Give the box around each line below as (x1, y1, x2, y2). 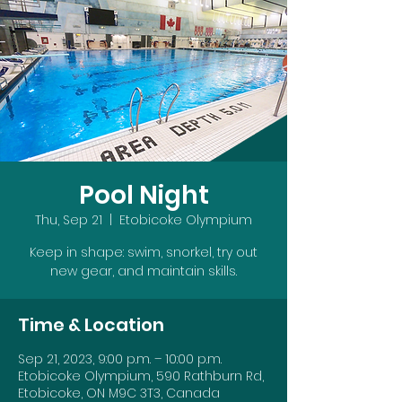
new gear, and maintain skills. (50, 262, 237, 280)
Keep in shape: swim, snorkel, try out (30, 243, 258, 261)
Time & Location (18, 312, 164, 337)
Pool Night (78, 178, 209, 213)
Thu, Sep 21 (35, 211, 102, 229)
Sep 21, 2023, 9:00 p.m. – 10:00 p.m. (18, 350, 222, 368)
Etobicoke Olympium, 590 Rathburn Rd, (18, 367, 264, 385)
